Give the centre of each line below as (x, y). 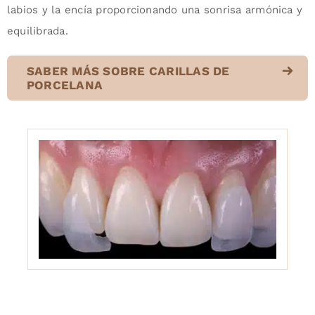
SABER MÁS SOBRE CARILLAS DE (128, 71)
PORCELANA (65, 85)
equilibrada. (37, 31)
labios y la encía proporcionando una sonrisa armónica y (155, 9)
